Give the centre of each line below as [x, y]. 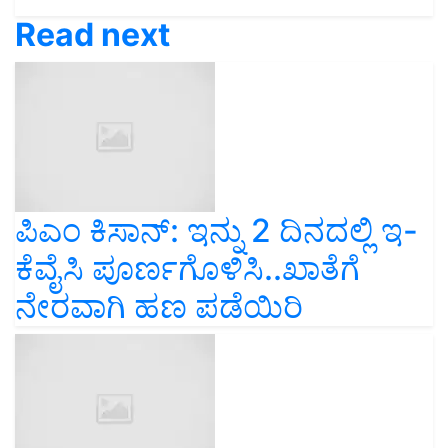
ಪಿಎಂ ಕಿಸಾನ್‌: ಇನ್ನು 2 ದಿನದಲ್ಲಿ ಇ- [216, 231]
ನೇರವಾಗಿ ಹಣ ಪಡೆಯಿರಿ [159, 307]
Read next [92, 35]
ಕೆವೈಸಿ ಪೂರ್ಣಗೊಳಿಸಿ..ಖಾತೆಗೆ [187, 269]
